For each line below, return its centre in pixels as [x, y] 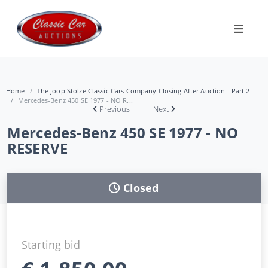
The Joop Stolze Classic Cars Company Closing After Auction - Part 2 [143, 90]
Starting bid [51, 244]
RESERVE [37, 148]
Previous [115, 109]
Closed [141, 188]
